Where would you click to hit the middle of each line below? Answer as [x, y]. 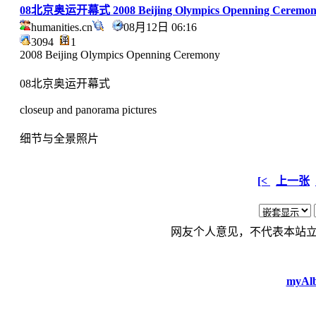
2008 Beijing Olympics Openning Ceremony [120, 55]
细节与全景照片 [59, 139]
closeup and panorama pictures [88, 110]
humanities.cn [62, 28]
